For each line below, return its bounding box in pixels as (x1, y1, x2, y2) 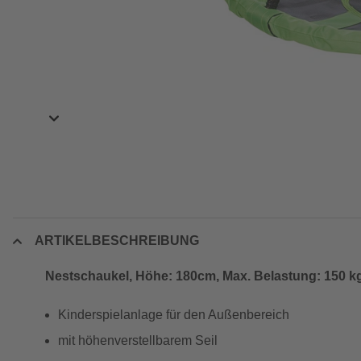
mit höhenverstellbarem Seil (58, 334, 218, 347)
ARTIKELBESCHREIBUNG (35, 234, 199, 247)
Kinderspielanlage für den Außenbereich (58, 308, 289, 322)
